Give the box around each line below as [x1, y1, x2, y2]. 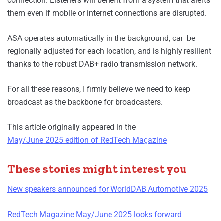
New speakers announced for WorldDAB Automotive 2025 [7, 184, 208, 194]
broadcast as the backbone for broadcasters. [7, 97, 163, 107]
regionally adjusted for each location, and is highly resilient [7, 46, 211, 56]
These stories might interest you [7, 161, 187, 176]
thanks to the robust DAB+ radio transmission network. [7, 59, 197, 69]
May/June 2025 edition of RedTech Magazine [7, 135, 167, 145]
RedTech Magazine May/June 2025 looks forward [7, 210, 182, 220]
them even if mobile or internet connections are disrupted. [7, 8, 207, 18]
